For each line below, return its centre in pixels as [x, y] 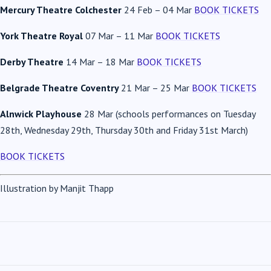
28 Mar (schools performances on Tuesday [170, 113]
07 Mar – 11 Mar [120, 35]
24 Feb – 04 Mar [159, 9]
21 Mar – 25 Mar [156, 87]
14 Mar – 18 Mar [101, 61]
